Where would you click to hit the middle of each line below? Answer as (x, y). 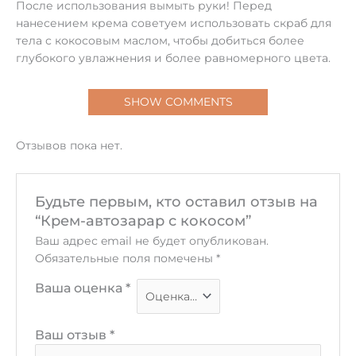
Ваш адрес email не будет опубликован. (151, 240)
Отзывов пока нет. (69, 145)
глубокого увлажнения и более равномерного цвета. (173, 58)
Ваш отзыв (72, 335)
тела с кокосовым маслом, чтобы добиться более (160, 41)
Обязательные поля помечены (125, 258)
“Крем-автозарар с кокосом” (143, 220)
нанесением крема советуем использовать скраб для (174, 23)
